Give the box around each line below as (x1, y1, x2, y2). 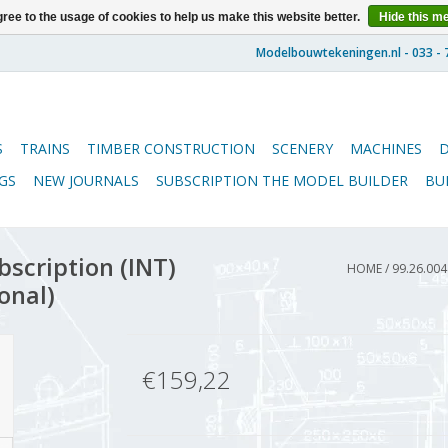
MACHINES (350, 139, 422, 158)
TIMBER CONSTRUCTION (87, 139, 255, 158)
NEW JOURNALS (33, 171, 139, 190)
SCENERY (272, 139, 333, 158)
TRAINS (20, 139, 70, 158)
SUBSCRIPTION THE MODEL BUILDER (156, 171, 408, 190)
